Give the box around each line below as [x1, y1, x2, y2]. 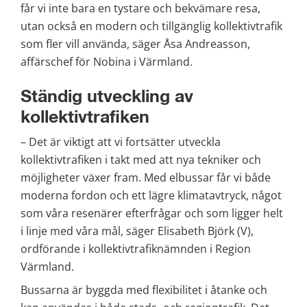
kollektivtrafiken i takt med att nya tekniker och [21, 152, 261, 168]
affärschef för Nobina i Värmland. [21, 53, 193, 69]
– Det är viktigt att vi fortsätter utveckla [21, 134, 221, 150]
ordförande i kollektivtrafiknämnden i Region [21, 241, 251, 257]
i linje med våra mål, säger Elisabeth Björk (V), [21, 223, 254, 239]
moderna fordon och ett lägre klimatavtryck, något [21, 188, 282, 204]
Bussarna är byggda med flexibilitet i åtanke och [21, 282, 267, 298]
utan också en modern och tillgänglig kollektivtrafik [21, 18, 282, 34]
